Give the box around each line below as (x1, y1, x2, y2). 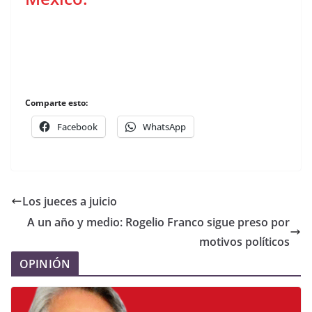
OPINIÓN (19, 256, 71, 272)
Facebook (57, 120, 97, 133)
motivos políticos (199, 233, 290, 249)
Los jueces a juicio (22, 193, 117, 209)
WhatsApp (143, 120, 186, 133)
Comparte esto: (25, 96, 88, 109)
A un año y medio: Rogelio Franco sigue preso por (27, 214, 290, 230)
